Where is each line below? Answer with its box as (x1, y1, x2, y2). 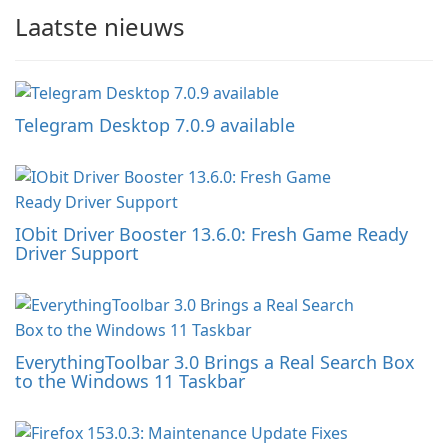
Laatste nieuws (15, 10, 185, 44)
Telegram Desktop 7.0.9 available (15, 113, 295, 138)
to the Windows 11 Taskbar (15, 369, 245, 394)
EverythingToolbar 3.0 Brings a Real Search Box (15, 350, 415, 375)
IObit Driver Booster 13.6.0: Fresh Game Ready (15, 222, 408, 247)
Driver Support (15, 241, 139, 266)
